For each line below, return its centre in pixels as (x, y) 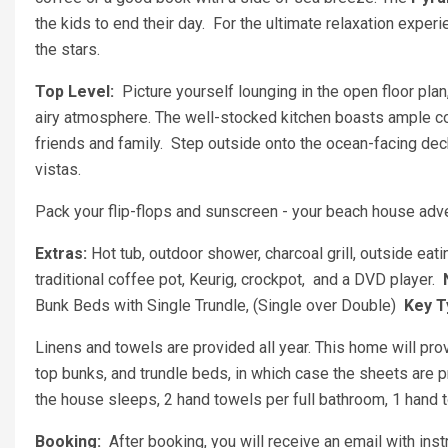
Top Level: (78, 91)
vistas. (62, 169)
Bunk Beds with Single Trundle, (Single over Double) (219, 305)
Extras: (61, 253)
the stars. (67, 49)
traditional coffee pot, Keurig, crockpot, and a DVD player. (239, 279)
